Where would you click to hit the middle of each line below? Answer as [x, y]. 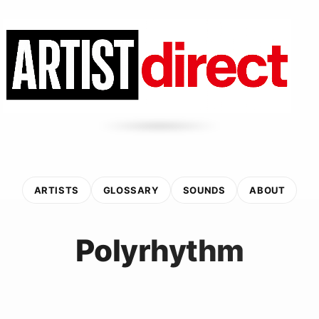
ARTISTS [56, 190]
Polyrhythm [159, 250]
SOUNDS [204, 190]
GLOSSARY [131, 190]
